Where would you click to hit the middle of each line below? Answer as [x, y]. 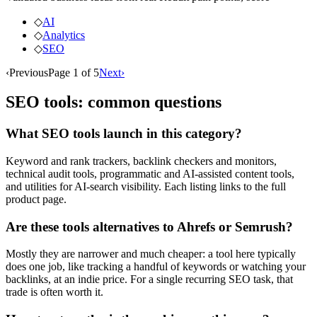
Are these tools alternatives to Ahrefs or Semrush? [149, 226]
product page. [36, 200]
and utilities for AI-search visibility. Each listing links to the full [146, 187]
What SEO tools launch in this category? [124, 134]
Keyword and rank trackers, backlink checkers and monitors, [141, 161]
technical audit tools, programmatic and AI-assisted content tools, [150, 174]
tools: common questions [131, 102]
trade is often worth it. [54, 292]
